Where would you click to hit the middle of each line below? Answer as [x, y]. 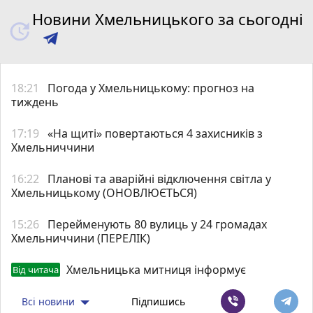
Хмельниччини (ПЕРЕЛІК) [81, 238]
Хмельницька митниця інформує [156, 269]
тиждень [35, 102]
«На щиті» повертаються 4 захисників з [155, 133]
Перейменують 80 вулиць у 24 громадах [157, 224]
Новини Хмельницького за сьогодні [167, 19]
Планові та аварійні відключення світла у [159, 179]
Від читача [36, 269]
